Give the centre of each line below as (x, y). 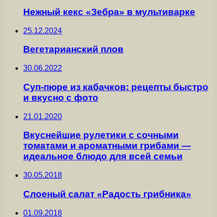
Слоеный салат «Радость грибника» (107, 194)
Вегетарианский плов (73, 49)
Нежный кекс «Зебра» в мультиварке (109, 12)
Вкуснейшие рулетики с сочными (101, 135)
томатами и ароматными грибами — (107, 146)
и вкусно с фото (61, 97)
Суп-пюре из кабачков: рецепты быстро (116, 87)
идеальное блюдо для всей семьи (103, 156)
